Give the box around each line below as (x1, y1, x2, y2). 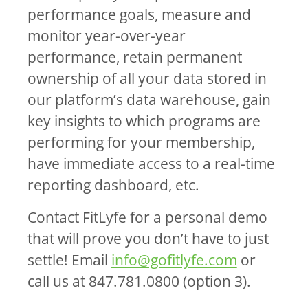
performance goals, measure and (27, 5, 251, 24)
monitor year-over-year (27, 26, 186, 45)
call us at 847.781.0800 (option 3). (27, 272, 251, 291)
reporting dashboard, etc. (27, 175, 199, 195)
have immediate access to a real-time (27, 154, 275, 173)
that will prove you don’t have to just (27, 229, 269, 248)
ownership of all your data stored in (27, 69, 267, 88)
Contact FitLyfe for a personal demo (27, 208, 267, 227)
